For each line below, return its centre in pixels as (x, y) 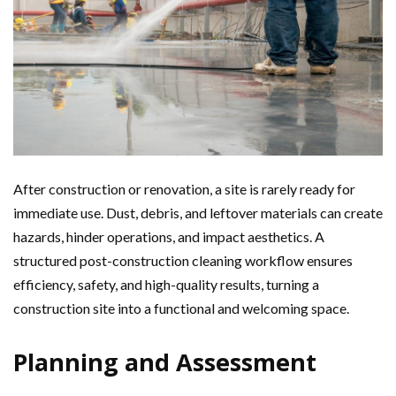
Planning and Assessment (165, 362)
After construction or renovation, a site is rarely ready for (184, 189)
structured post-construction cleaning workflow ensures (183, 261)
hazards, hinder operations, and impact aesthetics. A (169, 237)
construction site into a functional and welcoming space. (181, 308)
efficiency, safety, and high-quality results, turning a (166, 285)
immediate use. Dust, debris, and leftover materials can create (198, 213)
